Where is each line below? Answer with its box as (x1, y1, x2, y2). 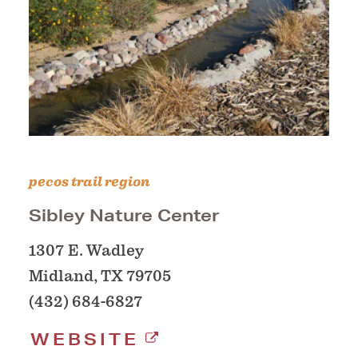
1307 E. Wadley (29, 241, 144, 261)
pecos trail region (29, 173, 150, 191)
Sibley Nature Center (29, 205, 220, 226)
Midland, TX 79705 (29, 267, 172, 286)
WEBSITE (30, 329, 139, 350)
